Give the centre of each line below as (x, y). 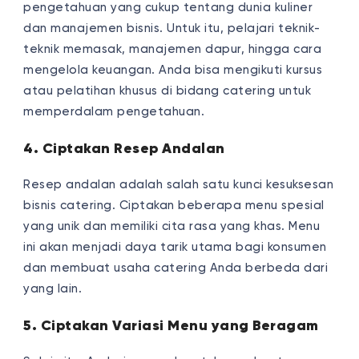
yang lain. (53, 288)
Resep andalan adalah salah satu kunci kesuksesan (179, 184)
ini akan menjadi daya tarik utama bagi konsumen (175, 247)
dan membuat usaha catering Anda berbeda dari (176, 268)
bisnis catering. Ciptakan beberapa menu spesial (174, 205)
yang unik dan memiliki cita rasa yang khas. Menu (172, 226)
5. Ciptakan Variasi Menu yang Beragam (171, 325)
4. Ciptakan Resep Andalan (124, 148)
